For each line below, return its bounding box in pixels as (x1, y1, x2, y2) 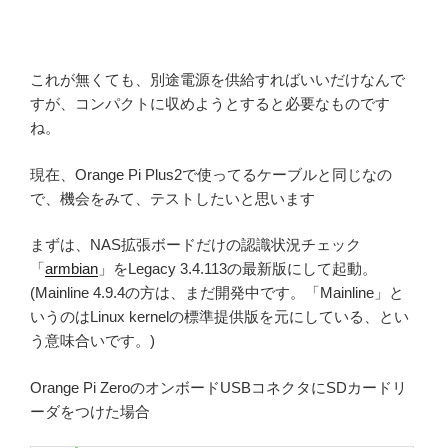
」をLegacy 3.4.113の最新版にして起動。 (98, 260, 377, 278)
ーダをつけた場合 (30, 402, 150, 420)
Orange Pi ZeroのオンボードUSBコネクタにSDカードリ (30, 378, 407, 396)
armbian (45, 260, 98, 278)
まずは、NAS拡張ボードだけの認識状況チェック (30, 236, 361, 254)
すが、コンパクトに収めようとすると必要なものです (30, 95, 390, 113)
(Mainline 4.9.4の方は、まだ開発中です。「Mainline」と (30, 284, 404, 302)
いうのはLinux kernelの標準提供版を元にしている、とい (30, 308, 409, 326)
